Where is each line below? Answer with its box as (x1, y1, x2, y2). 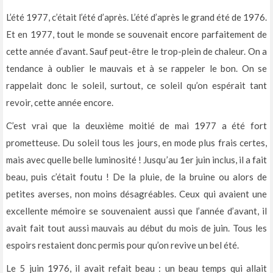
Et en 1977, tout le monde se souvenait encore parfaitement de (6, 29, 267, 40)
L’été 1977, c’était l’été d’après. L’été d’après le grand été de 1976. (6, 12, 267, 23)
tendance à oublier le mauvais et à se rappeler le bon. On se (6, 63, 267, 74)
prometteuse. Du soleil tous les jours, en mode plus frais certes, (6, 137, 267, 148)
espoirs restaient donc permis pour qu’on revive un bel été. (6, 239, 239, 250)
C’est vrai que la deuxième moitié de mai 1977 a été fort (6, 120, 267, 131)
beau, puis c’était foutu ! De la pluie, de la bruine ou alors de (6, 171, 267, 182)
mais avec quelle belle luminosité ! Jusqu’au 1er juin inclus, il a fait (6, 154, 267, 165)
